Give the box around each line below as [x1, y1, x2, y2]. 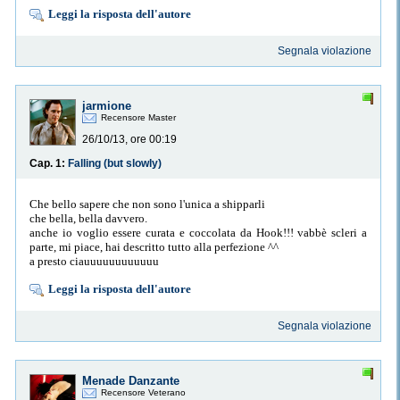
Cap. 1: [29, 157, 68, 171]
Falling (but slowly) [68, 157, 162, 171]
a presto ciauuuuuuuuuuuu [29, 254, 159, 268]
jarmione [82, 99, 131, 113]
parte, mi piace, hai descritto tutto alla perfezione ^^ [29, 239, 279, 254]
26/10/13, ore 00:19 [82, 133, 177, 146]
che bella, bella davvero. [29, 211, 147, 225]
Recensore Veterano [101, 387, 186, 398]
